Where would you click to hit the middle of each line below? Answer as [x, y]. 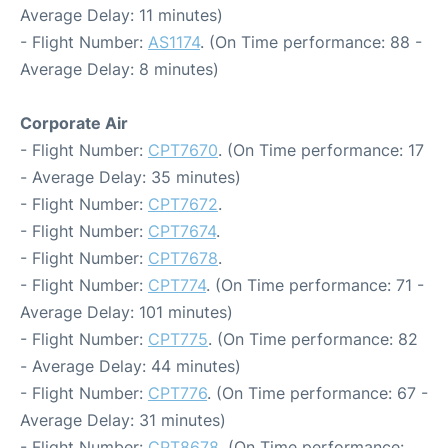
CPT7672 [183, 204]
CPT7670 [183, 150]
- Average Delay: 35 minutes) [130, 177]
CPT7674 [182, 231]
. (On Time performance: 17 [321, 150]
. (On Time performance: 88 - [311, 42]
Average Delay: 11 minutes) [121, 15]
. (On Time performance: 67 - [317, 393]
